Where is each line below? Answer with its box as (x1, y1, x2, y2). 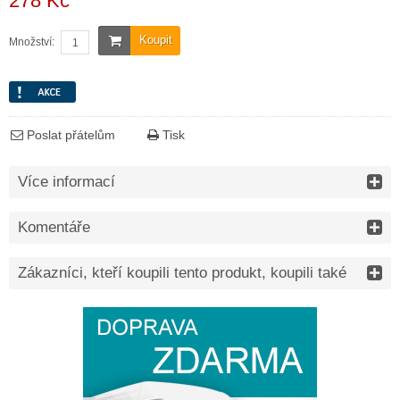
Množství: (9, 36, 54, 48)
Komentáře (18, 219, 90, 236)
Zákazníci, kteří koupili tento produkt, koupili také (18, 264, 346, 281)
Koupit (139, 33, 172, 46)
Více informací (18, 173, 115, 190)
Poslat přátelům (23, 128, 115, 142)
